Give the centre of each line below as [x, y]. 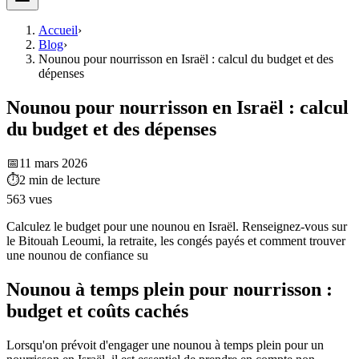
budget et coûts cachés [97, 311]
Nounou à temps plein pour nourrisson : [169, 289]
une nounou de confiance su [77, 255]
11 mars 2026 [53, 163]
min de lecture [65, 179]
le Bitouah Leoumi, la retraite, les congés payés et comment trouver [176, 240]
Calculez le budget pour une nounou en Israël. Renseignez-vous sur [177, 226]
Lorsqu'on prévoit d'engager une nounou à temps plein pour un [165, 345]
